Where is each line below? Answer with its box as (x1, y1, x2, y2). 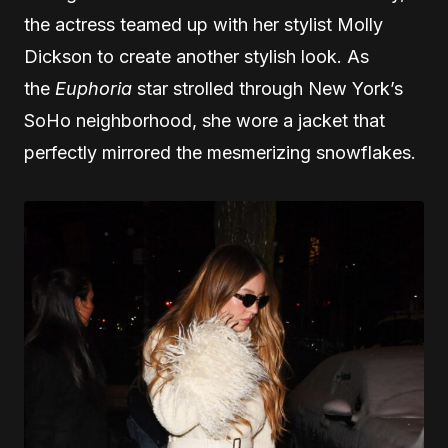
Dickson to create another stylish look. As (24, 45, 369, 67)
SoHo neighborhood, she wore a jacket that (24, 109, 385, 131)
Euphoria (55, 77, 132, 99)
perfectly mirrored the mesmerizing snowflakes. (24, 141, 416, 163)
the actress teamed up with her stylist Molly (24, 13, 383, 35)
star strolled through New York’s (132, 77, 403, 99)
